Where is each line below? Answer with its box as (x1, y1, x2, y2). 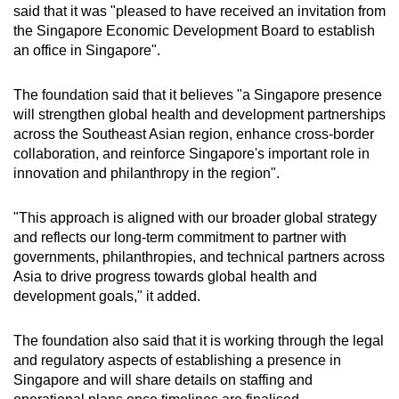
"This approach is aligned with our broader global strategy (13, 209, 377, 225)
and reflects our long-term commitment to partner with (13, 229, 346, 245)
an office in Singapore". (13, 42, 160, 58)
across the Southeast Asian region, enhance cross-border (13, 126, 374, 142)
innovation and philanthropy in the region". (13, 165, 280, 181)
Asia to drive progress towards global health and (13, 268, 317, 284)
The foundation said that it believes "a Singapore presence (13, 86, 382, 102)
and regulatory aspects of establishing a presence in (13, 352, 341, 368)
